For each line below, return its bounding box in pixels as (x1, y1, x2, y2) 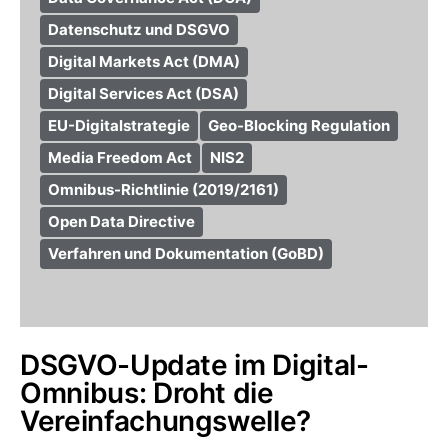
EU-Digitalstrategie (48, 116, 190, 135)
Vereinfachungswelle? (20, 404, 311, 438)
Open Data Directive (48, 212, 195, 231)
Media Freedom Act (48, 148, 192, 167)
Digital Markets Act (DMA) (48, 52, 240, 71)
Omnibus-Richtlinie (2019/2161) (48, 180, 279, 199)
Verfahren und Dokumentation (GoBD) (48, 244, 324, 263)
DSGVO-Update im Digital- (20, 348, 369, 382)
